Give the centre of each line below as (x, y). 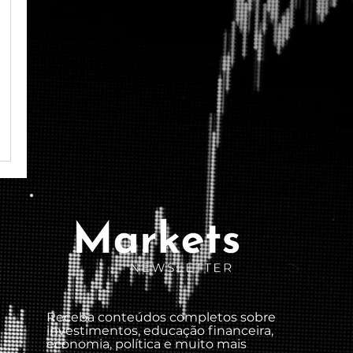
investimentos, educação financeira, (160, 331)
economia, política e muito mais (147, 344)
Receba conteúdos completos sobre (161, 317)
